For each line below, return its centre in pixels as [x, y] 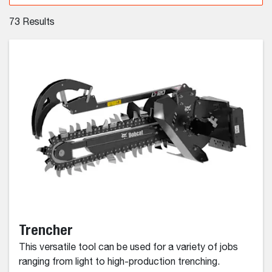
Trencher [46, 229]
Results [37, 22]
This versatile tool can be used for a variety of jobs [128, 247]
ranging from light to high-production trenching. [119, 262]
